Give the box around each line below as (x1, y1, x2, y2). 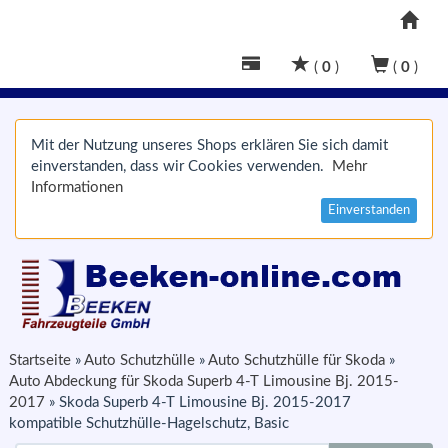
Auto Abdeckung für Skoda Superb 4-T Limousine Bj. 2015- (9, 374, 399, 389)
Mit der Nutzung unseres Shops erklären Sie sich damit (31, 138, 388, 153)
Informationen (31, 180, 123, 195)
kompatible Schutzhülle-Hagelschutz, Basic (9, 416, 289, 431)
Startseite (9, 353, 71, 368)
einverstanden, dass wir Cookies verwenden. (31, 159, 332, 174)
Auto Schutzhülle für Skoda (208, 353, 385, 368)
